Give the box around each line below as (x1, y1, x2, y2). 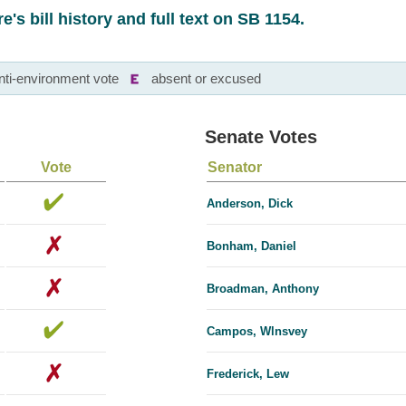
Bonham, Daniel (207, 239, 296, 254)
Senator (208, 159, 262, 176)
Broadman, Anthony (207, 282, 319, 296)
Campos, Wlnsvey (207, 324, 307, 339)
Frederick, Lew (207, 367, 289, 382)
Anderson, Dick (207, 197, 293, 211)
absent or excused (151, 71, 261, 87)
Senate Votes (205, 127, 317, 148)
